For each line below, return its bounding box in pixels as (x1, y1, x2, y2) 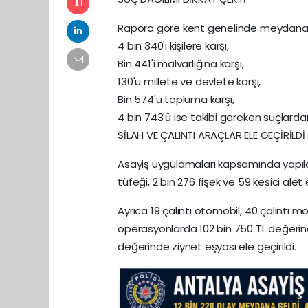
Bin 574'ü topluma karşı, (118, 91, 234, 107)
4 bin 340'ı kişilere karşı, (118, 38, 229, 53)
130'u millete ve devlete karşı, (118, 74, 261, 89)
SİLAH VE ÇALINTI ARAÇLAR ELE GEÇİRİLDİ (118, 127, 305, 142)
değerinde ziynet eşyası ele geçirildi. (118, 239, 296, 254)
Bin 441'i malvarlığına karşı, (118, 56, 244, 71)
